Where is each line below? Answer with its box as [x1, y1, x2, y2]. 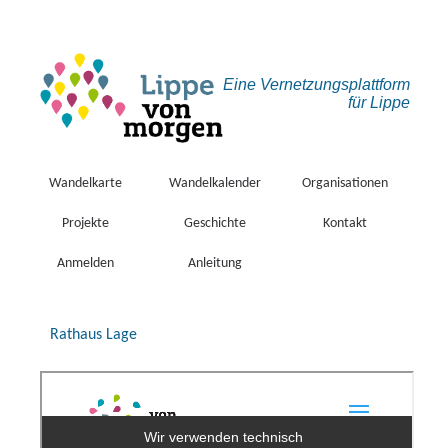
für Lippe [348, 94, 410, 111]
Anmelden [56, 256, 114, 271]
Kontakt [323, 216, 367, 231]
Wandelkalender [169, 176, 261, 191]
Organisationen [302, 176, 388, 191]
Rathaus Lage [50, 327, 137, 343]
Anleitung [188, 256, 242, 271]
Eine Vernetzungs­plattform [223, 76, 410, 93]
